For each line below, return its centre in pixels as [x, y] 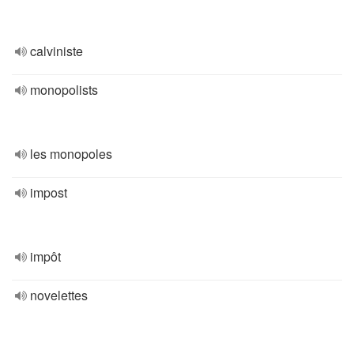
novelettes [59, 295]
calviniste [56, 51]
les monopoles [71, 154]
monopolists [64, 90]
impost [49, 192]
